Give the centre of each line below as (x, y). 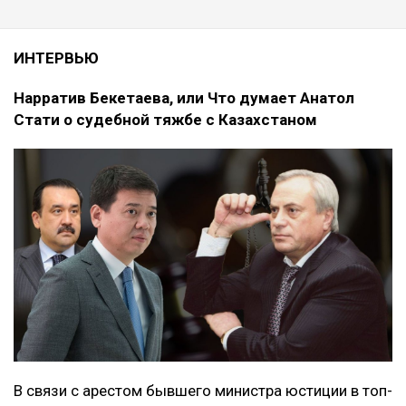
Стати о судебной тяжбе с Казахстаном (165, 120)
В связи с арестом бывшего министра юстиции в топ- (203, 391)
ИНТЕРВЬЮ (56, 58)
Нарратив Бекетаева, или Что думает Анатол (184, 98)
